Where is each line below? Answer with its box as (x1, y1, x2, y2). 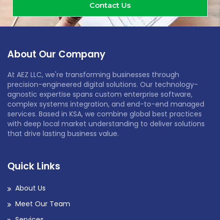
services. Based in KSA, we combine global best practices (7, 109, 202, 119)
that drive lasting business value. (7, 129, 119, 139)
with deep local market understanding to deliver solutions (7, 119, 205, 129)
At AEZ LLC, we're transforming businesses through (7, 70, 179, 80)
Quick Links (7, 160, 60, 173)
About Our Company (7, 48, 106, 61)
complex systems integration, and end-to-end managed (7, 99, 204, 110)
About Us (15, 183, 46, 193)
